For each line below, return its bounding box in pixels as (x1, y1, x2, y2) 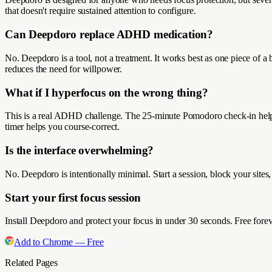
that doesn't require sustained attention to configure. (5, 5, 196, 16)
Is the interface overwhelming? (5, 144, 154, 157)
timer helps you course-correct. (5, 121, 120, 132)
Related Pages (5, 257, 58, 268)
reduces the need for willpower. (5, 63, 123, 74)
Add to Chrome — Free (14, 237, 104, 248)
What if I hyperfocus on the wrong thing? (5, 86, 208, 99)
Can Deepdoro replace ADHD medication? (5, 28, 214, 41)
